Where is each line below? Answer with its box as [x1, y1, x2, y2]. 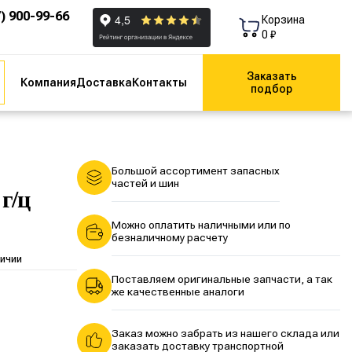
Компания [20, 76, 76, 89]
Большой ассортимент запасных [111, 164, 280, 178]
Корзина [262, 13, 305, 26]
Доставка [76, 76, 132, 89]
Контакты [132, 76, 187, 89]
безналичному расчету [111, 231, 228, 244]
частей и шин [111, 177, 179, 190]
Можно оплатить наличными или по [111, 218, 291, 232]
